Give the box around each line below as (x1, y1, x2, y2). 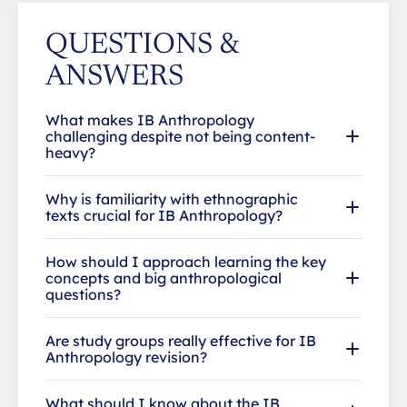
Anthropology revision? (45, 348, 207, 367)
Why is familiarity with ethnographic (45, 190, 298, 209)
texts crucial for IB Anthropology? (45, 206, 283, 225)
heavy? (45, 144, 95, 163)
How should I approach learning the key (45, 253, 326, 272)
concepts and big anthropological (45, 269, 282, 288)
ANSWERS (45, 63, 184, 93)
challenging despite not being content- (45, 127, 315, 146)
